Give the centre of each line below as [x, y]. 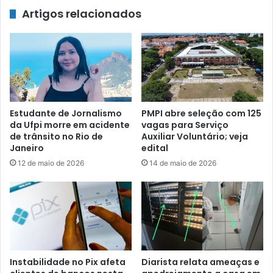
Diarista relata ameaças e [200, 262]
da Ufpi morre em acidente [70, 125]
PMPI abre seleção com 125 [201, 114]
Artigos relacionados [82, 14]
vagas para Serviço [185, 125]
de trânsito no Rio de [56, 137]
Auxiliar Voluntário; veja [195, 137]
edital [155, 148]
